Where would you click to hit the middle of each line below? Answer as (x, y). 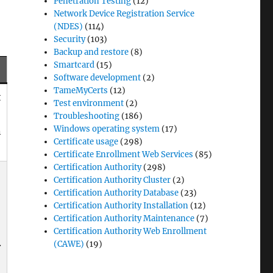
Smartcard (74, 65)
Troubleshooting (87, 116)
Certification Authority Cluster (112, 180)
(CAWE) (69, 244)
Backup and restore (91, 52)
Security (70, 39)
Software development (97, 78)
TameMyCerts (81, 90)
